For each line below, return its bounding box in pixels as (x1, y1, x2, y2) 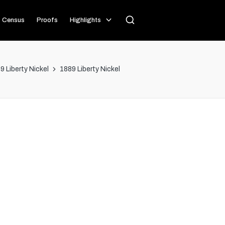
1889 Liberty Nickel (59, 65, 120, 73)
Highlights (69, 17, 101, 24)
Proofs (36, 17, 58, 24)
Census (2, 17, 25, 24)
